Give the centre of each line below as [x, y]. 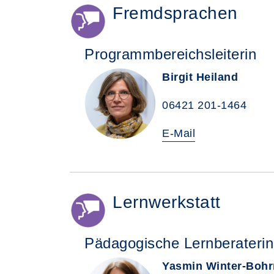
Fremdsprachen [175, 13]
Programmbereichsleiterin [170, 54]
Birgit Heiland [200, 77]
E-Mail [179, 133]
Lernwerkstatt [167, 202]
